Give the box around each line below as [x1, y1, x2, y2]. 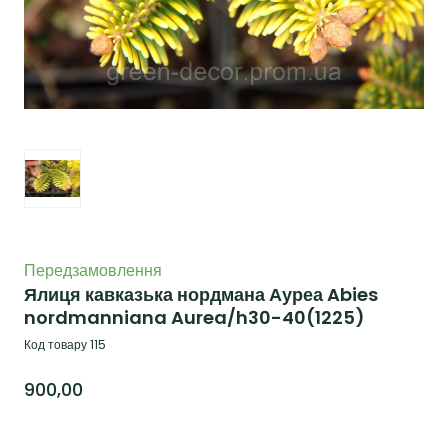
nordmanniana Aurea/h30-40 [24, 304, 306, 330]
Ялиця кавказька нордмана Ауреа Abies [24, 281, 378, 307]
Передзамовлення [24, 258, 162, 282]
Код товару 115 [24, 335, 106, 353]
